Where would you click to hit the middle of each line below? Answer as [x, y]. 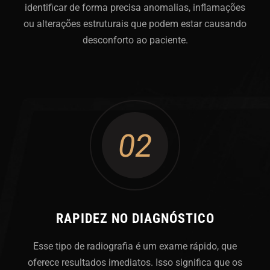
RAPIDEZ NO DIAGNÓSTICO [135, 218]
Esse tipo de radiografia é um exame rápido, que [135, 246]
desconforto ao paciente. [135, 40]
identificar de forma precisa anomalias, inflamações [135, 7]
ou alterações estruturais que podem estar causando [135, 24]
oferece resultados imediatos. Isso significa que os [135, 262]
